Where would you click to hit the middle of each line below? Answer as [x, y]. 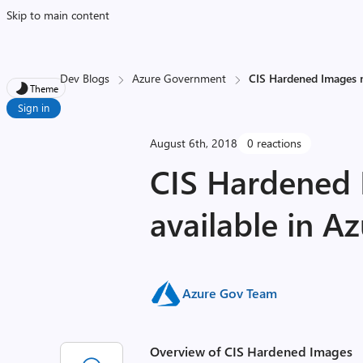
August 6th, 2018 [194, 143]
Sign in [34, 107]
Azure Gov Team [230, 293]
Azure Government [179, 78]
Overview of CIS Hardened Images [252, 351]
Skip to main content [58, 15]
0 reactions [275, 143]
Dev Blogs [85, 78]
